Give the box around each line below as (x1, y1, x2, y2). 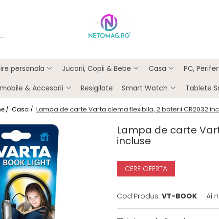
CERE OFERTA (125, 164, 167, 174)
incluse (117, 134, 151, 148)
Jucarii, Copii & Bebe (62, 64, 131, 73)
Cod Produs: (117, 191, 160, 201)
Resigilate (81, 83, 113, 93)
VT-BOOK (162, 191, 197, 201)
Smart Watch (122, 83, 168, 93)
